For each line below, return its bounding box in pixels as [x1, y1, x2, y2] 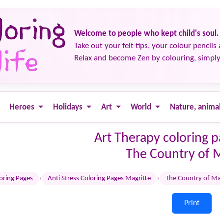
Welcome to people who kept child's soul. [74, 29, 219, 38]
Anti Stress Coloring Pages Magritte [48, 175, 151, 182]
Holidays [53, 103, 82, 111]
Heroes [9, 103, 34, 111]
